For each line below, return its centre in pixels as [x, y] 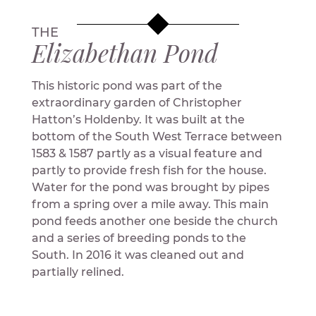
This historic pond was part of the [127, 85]
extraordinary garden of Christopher [136, 102]
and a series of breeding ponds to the [139, 238]
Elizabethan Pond [124, 52]
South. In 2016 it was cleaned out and [138, 255]
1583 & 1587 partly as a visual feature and [147, 153]
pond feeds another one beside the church [154, 221]
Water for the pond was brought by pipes [150, 187]
